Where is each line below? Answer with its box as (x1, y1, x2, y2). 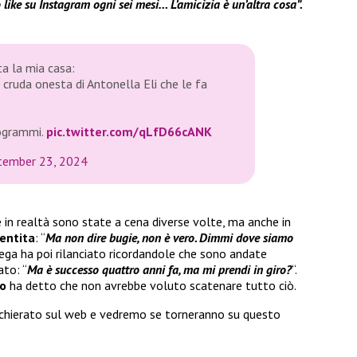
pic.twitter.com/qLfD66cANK (46, 124, 212, 140)
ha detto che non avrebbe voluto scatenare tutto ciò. (6, 277, 296, 293)
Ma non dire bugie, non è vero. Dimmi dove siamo (45, 229, 293, 245)
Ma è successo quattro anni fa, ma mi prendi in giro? (27, 261, 292, 277)
